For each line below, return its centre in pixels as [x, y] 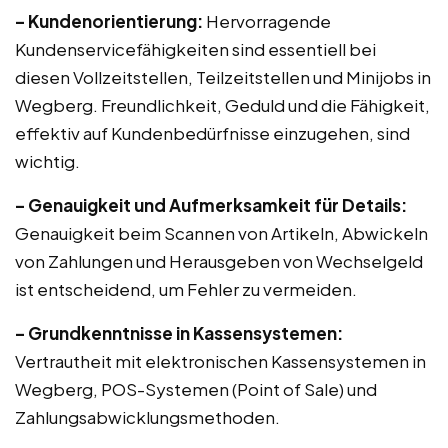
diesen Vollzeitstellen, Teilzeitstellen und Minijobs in [223, 77]
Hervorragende [267, 21]
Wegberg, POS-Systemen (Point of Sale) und [196, 389]
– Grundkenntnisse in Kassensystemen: [179, 333]
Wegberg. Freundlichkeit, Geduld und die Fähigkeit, [222, 105]
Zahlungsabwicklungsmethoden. [147, 417]
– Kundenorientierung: [109, 21]
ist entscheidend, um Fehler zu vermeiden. [186, 289]
